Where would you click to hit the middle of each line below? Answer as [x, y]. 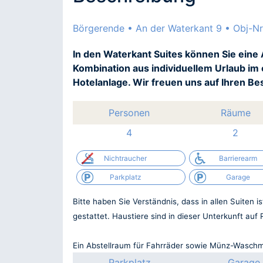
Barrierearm [238, 158]
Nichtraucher [125, 158]
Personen [129, 113]
